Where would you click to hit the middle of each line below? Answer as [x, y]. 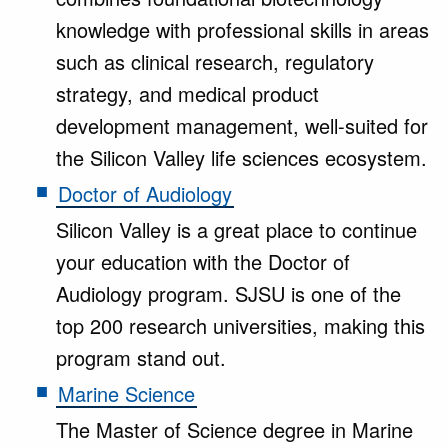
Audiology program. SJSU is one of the [228, 293]
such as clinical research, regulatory [215, 61]
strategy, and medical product [187, 93]
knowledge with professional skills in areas [242, 29]
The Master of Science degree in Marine [234, 429]
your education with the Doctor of [203, 261]
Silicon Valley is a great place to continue [236, 229]
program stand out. [141, 357]
